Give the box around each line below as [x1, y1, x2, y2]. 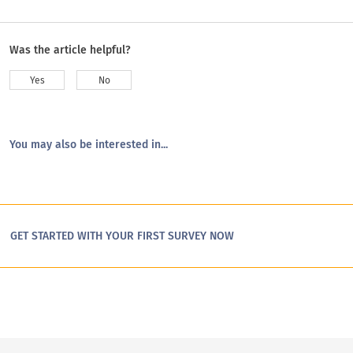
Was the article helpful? [9, 43, 131, 57]
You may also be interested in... [9, 137, 168, 151]
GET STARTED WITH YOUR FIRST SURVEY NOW [10, 229, 234, 243]
